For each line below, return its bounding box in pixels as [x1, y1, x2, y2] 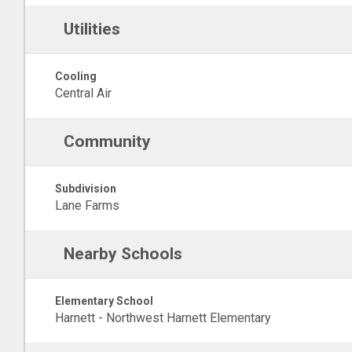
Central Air [55, 86, 112, 101]
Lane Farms [55, 198, 119, 213]
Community [63, 132, 151, 151]
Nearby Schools [63, 244, 182, 263]
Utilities [63, 20, 120, 38]
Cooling [55, 70, 97, 82]
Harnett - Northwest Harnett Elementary [55, 310, 271, 325]
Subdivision [55, 182, 116, 195]
